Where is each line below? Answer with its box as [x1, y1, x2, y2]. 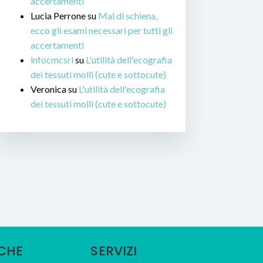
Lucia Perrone [31, 10, 86, 22]
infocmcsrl [31, 54, 73, 66]
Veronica [31, 83, 66, 95]
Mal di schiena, [98, 10, 157, 22]
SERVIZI [90, 242, 137, 261]
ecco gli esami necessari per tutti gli [31, 25, 173, 36]
